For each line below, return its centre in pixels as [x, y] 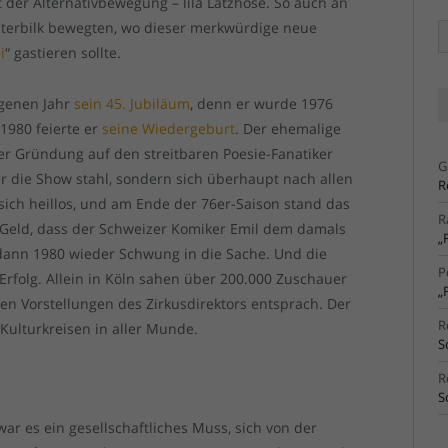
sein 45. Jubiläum [132, 104]
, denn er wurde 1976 [262, 104]
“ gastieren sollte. [63, 53]
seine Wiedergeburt [169, 129]
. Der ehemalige [288, 129]
